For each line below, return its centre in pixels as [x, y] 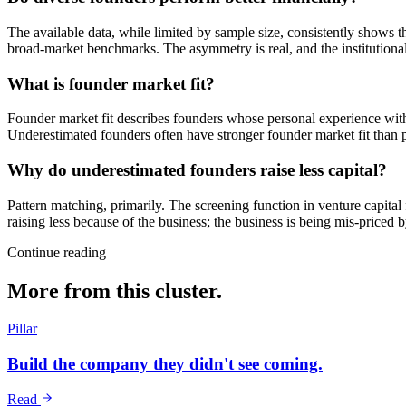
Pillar [22, 329]
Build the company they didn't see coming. [165, 364]
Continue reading [57, 252]
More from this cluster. [115, 290]
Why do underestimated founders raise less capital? [197, 169]
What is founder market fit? [111, 83]
